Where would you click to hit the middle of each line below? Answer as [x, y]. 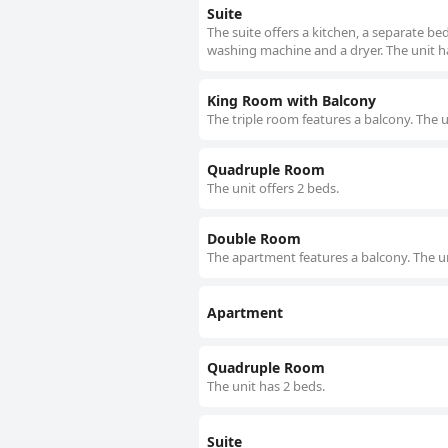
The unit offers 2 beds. [273, 188]
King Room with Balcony [291, 101]
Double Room [254, 239]
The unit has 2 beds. [266, 386]
